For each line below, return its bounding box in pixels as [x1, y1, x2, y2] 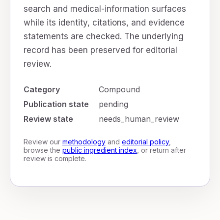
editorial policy [121, 137, 169, 146]
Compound [98, 84, 140, 94]
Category [23, 84, 60, 94]
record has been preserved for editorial [23, 45, 177, 55]
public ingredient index [62, 146, 137, 154]
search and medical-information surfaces [23, 4, 186, 14]
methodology [62, 137, 106, 146]
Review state [23, 114, 73, 124]
